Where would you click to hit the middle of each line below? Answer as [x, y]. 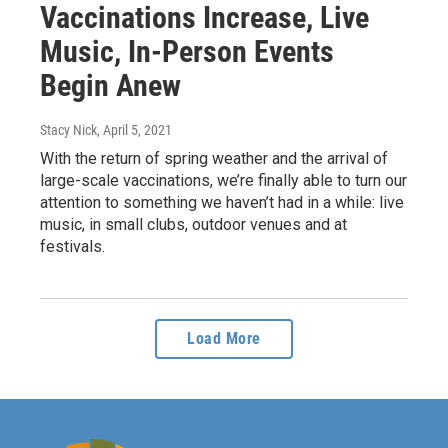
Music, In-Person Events [187, 51]
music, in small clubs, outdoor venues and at [193, 224]
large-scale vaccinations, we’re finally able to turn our [223, 180]
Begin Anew [110, 85]
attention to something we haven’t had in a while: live [222, 202]
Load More [224, 338]
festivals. [72, 246]
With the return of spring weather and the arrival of [214, 158]
